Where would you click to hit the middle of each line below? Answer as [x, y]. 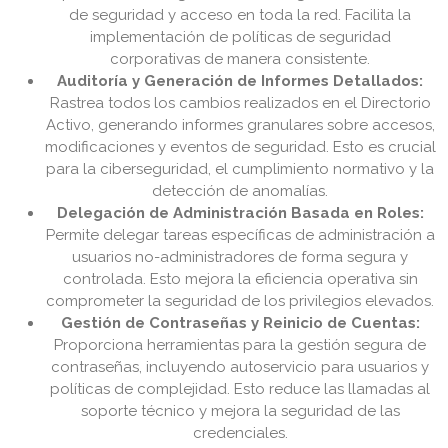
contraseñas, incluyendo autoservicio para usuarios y [240, 367]
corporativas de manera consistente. [240, 59]
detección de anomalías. [240, 191]
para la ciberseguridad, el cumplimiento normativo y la [240, 169]
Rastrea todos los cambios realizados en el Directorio [240, 103]
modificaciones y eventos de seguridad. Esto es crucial [240, 147]
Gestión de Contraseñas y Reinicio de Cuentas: [240, 323]
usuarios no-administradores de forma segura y [240, 257]
